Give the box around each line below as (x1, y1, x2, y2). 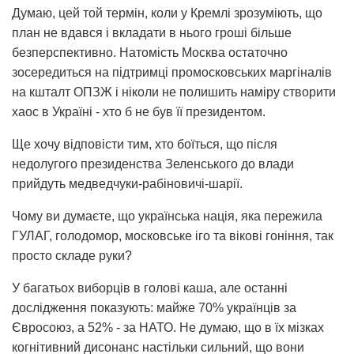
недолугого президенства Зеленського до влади (12, 156, 294, 171)
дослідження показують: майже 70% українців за (12, 300, 296, 314)
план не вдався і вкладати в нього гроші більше (12, 25, 292, 40)
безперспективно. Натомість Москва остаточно (12, 45, 288, 59)
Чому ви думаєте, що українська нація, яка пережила (12, 209, 322, 223)
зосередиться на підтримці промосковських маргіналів (12, 65, 332, 79)
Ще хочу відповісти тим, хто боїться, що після (12, 137, 277, 151)
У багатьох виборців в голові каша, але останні (12, 281, 288, 295)
